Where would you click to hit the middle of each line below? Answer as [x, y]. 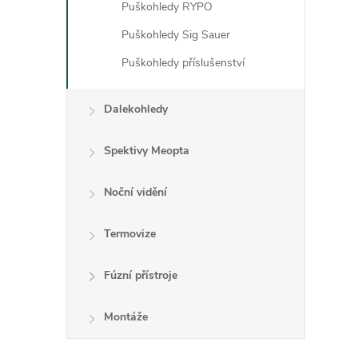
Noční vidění [135, 192]
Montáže [126, 317]
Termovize [130, 234]
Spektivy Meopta [147, 151]
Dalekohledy [136, 109]
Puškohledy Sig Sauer [176, 35]
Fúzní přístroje [141, 275]
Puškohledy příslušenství [183, 63]
